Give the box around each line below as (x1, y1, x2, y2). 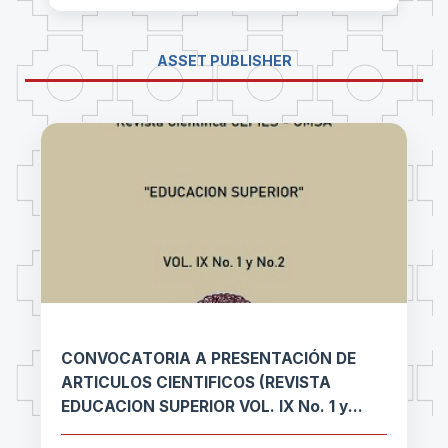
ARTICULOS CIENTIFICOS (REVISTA (61, 373, 331, 393)
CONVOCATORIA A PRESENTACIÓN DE (61, 349, 356, 369)
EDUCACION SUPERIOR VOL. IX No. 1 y (61, 397, 348, 417)
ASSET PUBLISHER (156, 52, 292, 70)
